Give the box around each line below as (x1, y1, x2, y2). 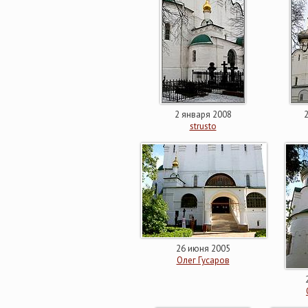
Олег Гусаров (176, 254, 230, 266)
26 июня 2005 (175, 243, 230, 254)
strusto (189, 120, 217, 132)
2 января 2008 (174, 109, 232, 120)
